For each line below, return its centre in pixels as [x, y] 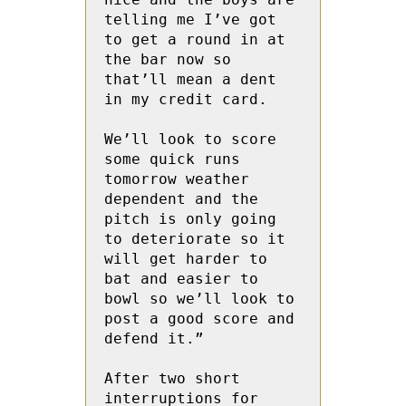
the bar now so [168, 59]
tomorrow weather [177, 179]
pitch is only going [190, 219]
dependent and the [181, 199]
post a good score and [199, 319]
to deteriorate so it [195, 239]
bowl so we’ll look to [199, 299]
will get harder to [186, 259]
